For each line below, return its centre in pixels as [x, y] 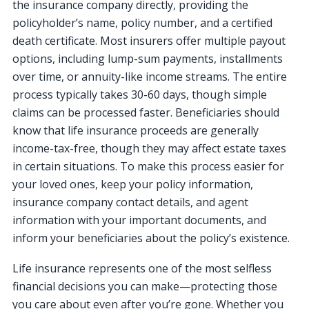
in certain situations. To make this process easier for [148, 166]
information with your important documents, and [139, 220]
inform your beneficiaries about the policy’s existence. [151, 238]
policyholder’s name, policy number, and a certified [142, 22]
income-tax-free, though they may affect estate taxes [149, 148]
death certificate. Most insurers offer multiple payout [149, 40]
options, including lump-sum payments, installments [148, 58]
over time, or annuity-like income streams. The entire [150, 76]
